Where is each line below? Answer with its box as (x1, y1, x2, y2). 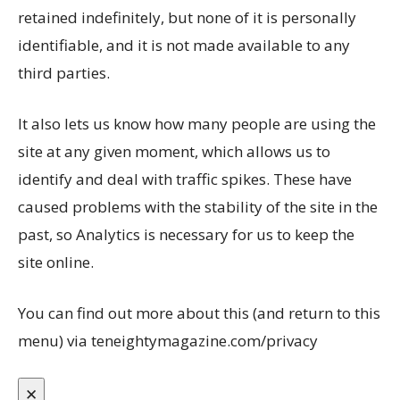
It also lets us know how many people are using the (18, 112, 376, 134)
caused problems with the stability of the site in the (18, 196, 378, 217)
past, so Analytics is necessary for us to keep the (18, 223, 354, 245)
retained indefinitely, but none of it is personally (18, 6, 356, 28)
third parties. (18, 62, 110, 83)
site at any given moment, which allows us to (18, 140, 330, 162)
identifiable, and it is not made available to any (18, 34, 350, 55)
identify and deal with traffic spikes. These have (18, 168, 352, 189)
